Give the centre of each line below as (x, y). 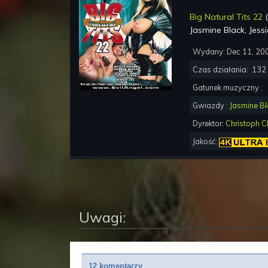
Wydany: (210, 52)
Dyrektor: (209, 124)
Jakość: (206, 141)
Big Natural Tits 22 (226, 17)
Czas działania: (222, 70)
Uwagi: (103, 217)
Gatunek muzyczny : (229, 88)
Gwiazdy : (211, 106)
